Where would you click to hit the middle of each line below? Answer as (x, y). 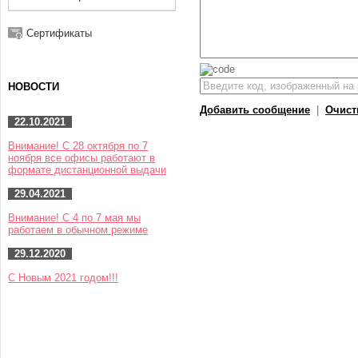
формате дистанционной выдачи (88, 170)
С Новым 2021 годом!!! (64, 278)
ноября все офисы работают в (82, 158)
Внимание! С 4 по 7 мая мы (75, 218)
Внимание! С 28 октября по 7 (78, 146)
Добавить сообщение (255, 110)
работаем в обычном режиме (78, 230)
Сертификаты (60, 33)
